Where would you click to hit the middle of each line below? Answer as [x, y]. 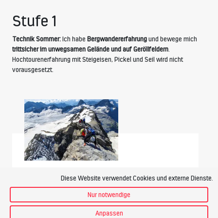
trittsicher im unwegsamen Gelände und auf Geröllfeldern [90, 49]
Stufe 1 [34, 21]
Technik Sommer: [37, 39]
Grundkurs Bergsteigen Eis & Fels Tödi [100, 173]
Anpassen [109, 213]
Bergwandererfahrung [117, 39]
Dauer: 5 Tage [52, 191]
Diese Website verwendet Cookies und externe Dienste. [137, 178]
